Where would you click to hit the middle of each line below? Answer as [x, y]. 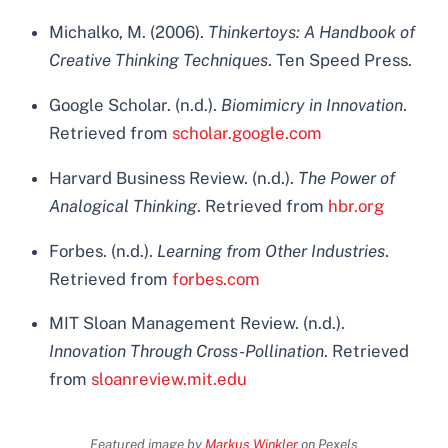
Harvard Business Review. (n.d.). [174, 177]
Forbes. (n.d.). [103, 250]
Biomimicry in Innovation [312, 104]
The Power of [347, 177]
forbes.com [216, 278]
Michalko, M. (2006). [129, 32]
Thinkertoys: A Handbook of [312, 32]
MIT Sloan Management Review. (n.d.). [197, 323]
